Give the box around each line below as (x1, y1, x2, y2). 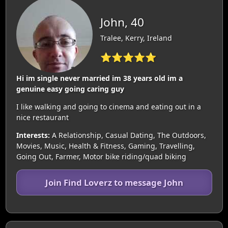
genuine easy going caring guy (16, 83, 124, 94)
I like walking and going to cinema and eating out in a (16, 101, 201, 111)
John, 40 (100, 14, 144, 30)
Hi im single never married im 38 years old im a (16, 73, 183, 83)
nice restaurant (16, 112, 69, 122)
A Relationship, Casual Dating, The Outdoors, (49, 130, 206, 140)
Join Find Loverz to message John (45, 176, 183, 188)
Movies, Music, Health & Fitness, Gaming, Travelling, (16, 140, 195, 151)
